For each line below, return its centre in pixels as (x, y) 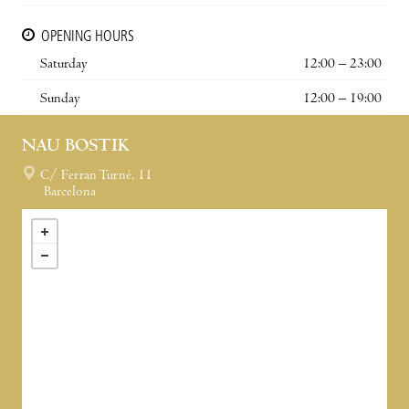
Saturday (64, 64)
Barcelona (70, 192)
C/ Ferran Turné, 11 (96, 176)
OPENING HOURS (88, 37)
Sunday (60, 99)
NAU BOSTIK (76, 147)
